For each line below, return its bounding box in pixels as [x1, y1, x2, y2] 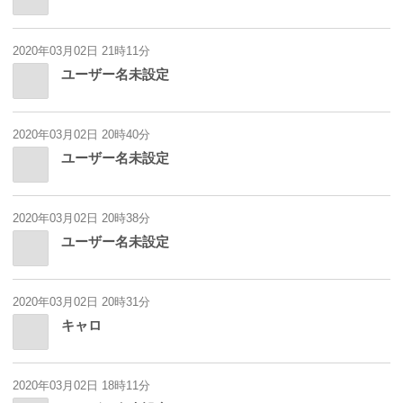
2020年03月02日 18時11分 [13, 379, 150, 393]
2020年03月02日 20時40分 [13, 128, 150, 142]
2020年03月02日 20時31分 [13, 295, 150, 309]
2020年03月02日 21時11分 [13, 44, 150, 58]
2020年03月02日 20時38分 [13, 211, 150, 226]
